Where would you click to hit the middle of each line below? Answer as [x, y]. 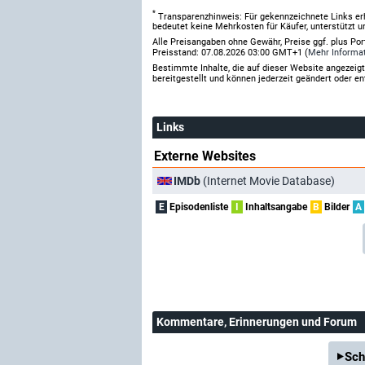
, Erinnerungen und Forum [290, 322]
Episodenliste [198, 207]
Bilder [336, 207]
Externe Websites [205, 156]
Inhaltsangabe [275, 207]
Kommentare [190, 322]
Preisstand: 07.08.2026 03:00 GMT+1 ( [230, 53]
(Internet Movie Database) [268, 180]
